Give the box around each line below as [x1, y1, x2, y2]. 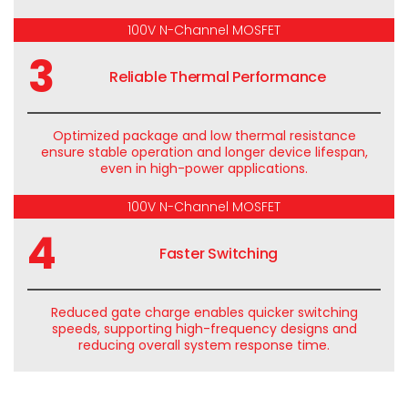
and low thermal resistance [178, 127, 356, 145]
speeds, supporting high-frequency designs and [51, 320, 357, 338]
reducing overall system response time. [78, 336, 330, 354]
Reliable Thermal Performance [109, 66, 326, 87]
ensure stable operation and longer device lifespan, [40, 143, 368, 161]
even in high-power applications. [100, 159, 308, 178]
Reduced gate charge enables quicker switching [50, 303, 358, 321]
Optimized [52, 127, 123, 145]
